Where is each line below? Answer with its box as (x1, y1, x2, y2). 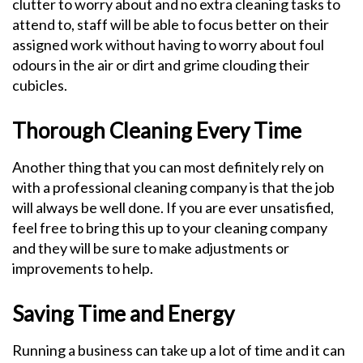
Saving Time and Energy (12, 301, 234, 327)
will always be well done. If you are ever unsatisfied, (12, 199, 334, 216)
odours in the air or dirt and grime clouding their (12, 56, 310, 74)
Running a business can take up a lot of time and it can (12, 341, 345, 359)
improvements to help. (12, 259, 153, 277)
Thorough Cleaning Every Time (12, 117, 301, 143)
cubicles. (12, 76, 67, 94)
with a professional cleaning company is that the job (12, 178, 335, 196)
